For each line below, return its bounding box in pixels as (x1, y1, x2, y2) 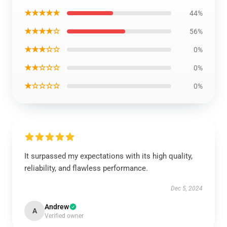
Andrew (45, 203, 69, 211)
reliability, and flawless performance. (24, 164, 148, 173)
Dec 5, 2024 (171, 185, 203, 192)
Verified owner (45, 212, 84, 219)
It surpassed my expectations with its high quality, (24, 152, 193, 161)
